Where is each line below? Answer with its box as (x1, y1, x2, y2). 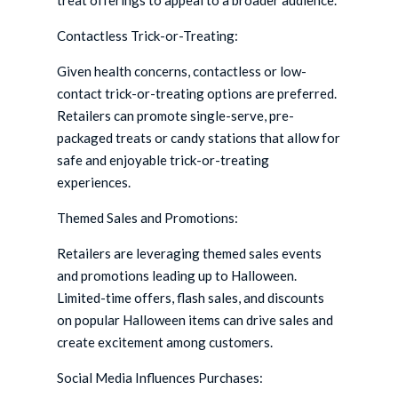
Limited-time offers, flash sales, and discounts (57, 290, 325, 306)
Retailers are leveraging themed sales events (57, 245, 322, 262)
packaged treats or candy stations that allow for (57, 130, 341, 147)
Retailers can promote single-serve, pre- (57, 107, 295, 124)
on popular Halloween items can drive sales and (57, 312, 334, 329)
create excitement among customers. (57, 334, 274, 351)
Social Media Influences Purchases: (57, 370, 264, 386)
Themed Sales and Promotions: (57, 210, 239, 227)
